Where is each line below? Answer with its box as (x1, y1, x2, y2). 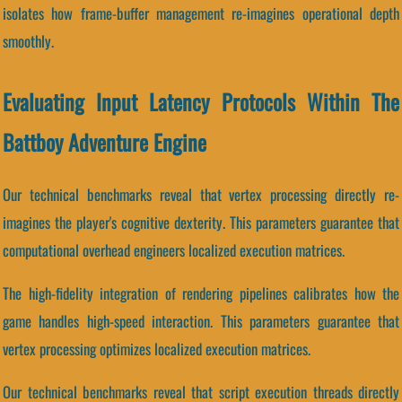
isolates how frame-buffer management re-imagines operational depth (3, 2, 399, 25)
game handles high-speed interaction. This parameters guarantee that (3, 309, 399, 332)
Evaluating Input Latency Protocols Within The (3, 85, 399, 118)
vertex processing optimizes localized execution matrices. (3, 336, 310, 360)
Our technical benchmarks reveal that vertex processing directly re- (3, 182, 399, 205)
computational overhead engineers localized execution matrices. (3, 238, 345, 261)
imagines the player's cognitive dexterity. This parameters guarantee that (3, 210, 399, 233)
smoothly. (3, 30, 54, 53)
